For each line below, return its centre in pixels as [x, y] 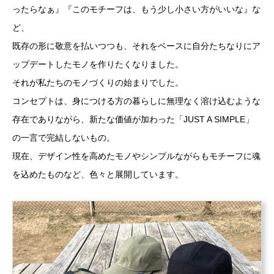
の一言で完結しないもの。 [64, 138]
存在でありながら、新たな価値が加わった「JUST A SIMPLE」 [133, 119]
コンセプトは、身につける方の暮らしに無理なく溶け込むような [136, 101]
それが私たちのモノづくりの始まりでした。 [98, 83]
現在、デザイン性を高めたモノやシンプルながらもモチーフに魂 [136, 156]
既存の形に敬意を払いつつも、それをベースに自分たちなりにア [136, 46]
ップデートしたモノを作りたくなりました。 [98, 64]
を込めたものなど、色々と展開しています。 [98, 174]
